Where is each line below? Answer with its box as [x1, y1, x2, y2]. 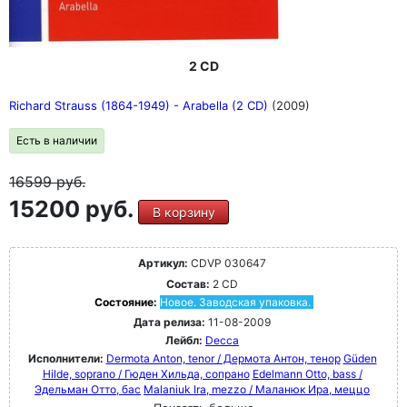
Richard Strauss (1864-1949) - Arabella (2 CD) [9, 98, 272, 114]
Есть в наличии [16, 134, 97, 148]
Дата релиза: [134, 315, 205, 330]
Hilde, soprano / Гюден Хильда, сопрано [42, 367, 250, 382]
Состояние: [94, 295, 160, 310]
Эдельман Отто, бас [35, 382, 141, 397]
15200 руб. [9, 195, 138, 223]
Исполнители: [27, 352, 106, 366]
